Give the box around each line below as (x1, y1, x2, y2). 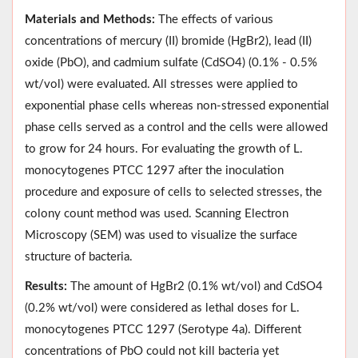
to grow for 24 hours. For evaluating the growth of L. (25, 142, 303, 155)
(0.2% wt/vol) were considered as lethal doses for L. (25, 301, 300, 314)
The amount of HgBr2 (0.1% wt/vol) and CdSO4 (67, 280, 323, 292)
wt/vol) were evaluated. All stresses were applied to (25, 78, 298, 90)
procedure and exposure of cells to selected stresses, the (25, 185, 322, 198)
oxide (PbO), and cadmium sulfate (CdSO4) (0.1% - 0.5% (25, 56, 317, 69)
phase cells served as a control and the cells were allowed (25, 121, 328, 133)
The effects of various (155, 13, 273, 26)
